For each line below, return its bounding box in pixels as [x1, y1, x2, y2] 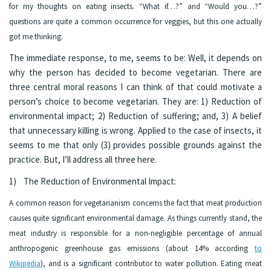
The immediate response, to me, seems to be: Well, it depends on [9, 52, 262, 64]
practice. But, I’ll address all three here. [9, 154, 157, 166]
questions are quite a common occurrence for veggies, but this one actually [9, 16, 262, 27]
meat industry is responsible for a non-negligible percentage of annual [9, 227, 262, 238]
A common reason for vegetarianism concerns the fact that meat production [9, 197, 262, 208]
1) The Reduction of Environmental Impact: [9, 175, 176, 187]
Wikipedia [9, 258, 41, 269]
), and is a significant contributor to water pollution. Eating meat [41, 258, 262, 269]
